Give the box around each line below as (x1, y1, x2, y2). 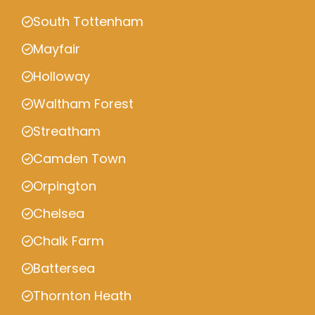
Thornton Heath (33, 287, 131, 304)
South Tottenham (33, 13, 143, 30)
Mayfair (33, 40, 80, 58)
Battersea (33, 259, 95, 277)
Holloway (33, 67, 90, 85)
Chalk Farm (33, 232, 104, 250)
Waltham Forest (33, 95, 134, 112)
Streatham (33, 122, 101, 140)
